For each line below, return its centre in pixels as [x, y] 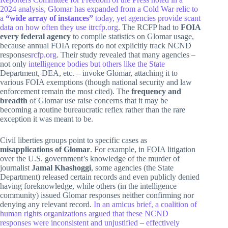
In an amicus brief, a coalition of [145, 204]
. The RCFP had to [149, 27]
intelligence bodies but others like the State [97, 64]
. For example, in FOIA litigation [143, 149]
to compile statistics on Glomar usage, [132, 36]
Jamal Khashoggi [61, 167]
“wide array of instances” [49, 18]
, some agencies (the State [132, 167]
